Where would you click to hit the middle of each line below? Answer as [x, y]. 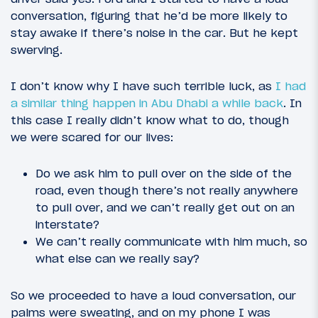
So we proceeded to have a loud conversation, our [153, 295]
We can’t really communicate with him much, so [171, 242]
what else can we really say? [117, 259]
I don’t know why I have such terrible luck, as [143, 86]
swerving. [37, 49]
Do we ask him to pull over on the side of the [164, 174]
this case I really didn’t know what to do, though [150, 120]
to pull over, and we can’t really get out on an [165, 208]
